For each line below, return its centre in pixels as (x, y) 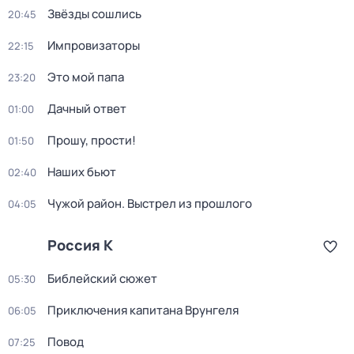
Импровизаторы (94, 45)
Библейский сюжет (102, 279)
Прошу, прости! (92, 140)
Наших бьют (82, 172)
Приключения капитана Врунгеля (143, 310)
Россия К (80, 245)
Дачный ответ (87, 109)
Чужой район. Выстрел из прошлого (150, 203)
